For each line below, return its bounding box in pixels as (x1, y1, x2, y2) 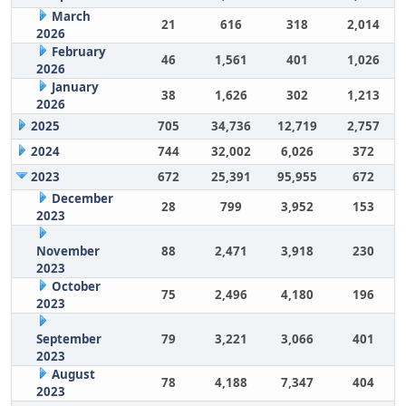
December (51, 190, 113, 207)
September (35, 331, 101, 347)
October (51, 278, 101, 295)
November (35, 243, 100, 259)
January (51, 79, 99, 95)
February (51, 43, 106, 60)
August (51, 366, 95, 382)
